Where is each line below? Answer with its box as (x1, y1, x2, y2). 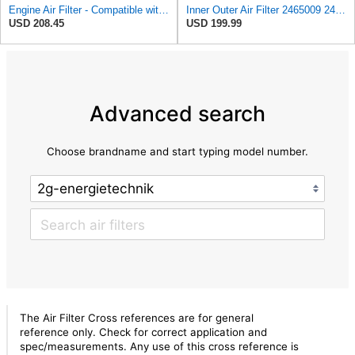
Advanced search (90, 100, 265, 126)
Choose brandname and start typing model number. (47, 145, 308, 158)
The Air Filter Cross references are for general (19, 311, 254, 325)
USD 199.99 (186, 17, 242, 30)
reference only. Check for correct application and (19, 326, 267, 339)
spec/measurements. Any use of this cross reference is (19, 340, 299, 353)
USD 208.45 (9, 17, 64, 30)
